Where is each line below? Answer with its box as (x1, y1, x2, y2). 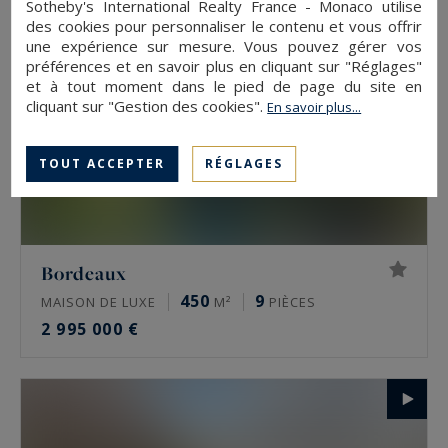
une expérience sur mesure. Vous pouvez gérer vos (26, 35, 422, 56)
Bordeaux (41, 260, 127, 287)
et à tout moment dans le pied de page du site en (26, 75, 422, 96)
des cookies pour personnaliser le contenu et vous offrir (26, 15, 422, 36)
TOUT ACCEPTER (39, 154, 166, 172)
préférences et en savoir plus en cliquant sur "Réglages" (26, 55, 422, 76)
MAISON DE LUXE (41, 293, 156, 312)
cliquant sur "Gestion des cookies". (26, 95, 268, 116)
